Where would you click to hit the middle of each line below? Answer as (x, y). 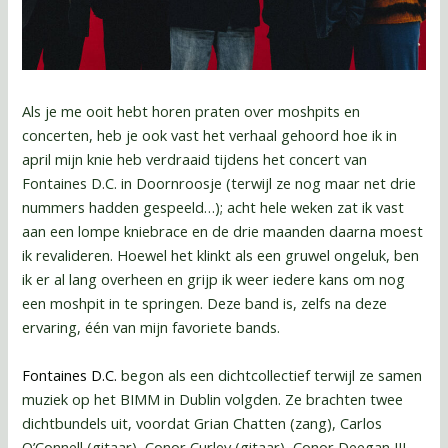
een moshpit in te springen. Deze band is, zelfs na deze (205, 303)
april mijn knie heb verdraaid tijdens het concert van (195, 159)
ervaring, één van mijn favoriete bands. (151, 327)
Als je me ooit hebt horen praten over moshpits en (191, 111)
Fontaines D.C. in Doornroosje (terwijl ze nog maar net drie (219, 183)
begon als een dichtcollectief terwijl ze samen (270, 374)
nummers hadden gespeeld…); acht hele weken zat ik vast (213, 207)
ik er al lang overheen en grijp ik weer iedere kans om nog (214, 279)
